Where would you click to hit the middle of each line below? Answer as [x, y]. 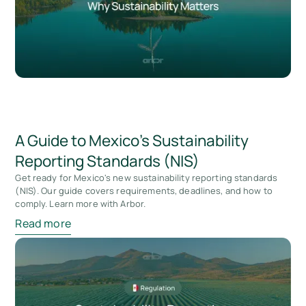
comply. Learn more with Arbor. [81, 203]
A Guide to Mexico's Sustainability [132, 140]
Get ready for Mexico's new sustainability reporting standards [147, 177]
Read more [43, 223]
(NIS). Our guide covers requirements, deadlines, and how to [144, 190]
